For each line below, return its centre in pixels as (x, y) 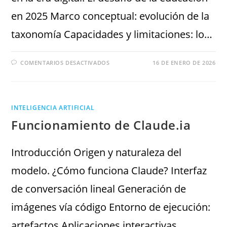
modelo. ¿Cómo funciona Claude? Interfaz (109, 171)
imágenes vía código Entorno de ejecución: (111, 207)
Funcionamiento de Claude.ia (101, 125)
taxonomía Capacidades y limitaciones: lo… (112, 34)
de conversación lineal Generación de (99, 189)
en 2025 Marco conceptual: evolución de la (110, 16)
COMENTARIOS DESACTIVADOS (65, 63)
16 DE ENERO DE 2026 (184, 63)
